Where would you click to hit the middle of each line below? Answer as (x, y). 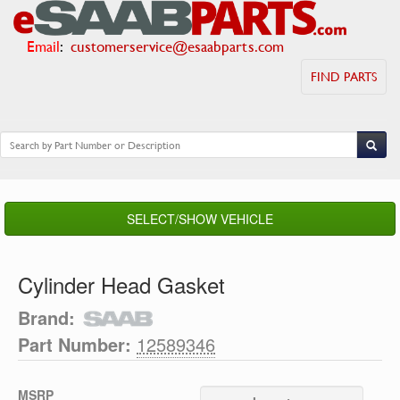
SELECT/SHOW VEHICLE (200, 219)
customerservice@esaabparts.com (177, 46)
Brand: (46, 317)
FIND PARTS (344, 76)
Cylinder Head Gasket (121, 284)
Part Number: (75, 345)
